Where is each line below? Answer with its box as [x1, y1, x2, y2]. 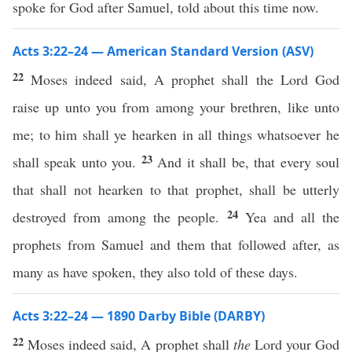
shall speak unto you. [13, 152, 141, 171]
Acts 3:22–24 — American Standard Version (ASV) [13, 42, 313, 60]
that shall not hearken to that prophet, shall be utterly [13, 180, 339, 199]
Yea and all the [244, 207, 340, 226]
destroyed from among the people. [13, 207, 227, 226]
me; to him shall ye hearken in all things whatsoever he [13, 125, 339, 144]
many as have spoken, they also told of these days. [13, 262, 298, 281]
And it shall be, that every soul [157, 152, 340, 171]
